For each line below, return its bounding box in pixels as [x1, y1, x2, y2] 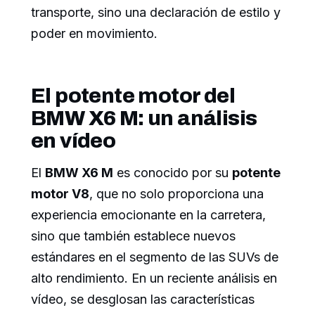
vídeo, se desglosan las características [31, 291, 255, 307]
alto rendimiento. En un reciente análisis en [31, 270, 277, 285]
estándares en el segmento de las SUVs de [31, 249, 278, 264]
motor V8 [31, 186, 89, 201]
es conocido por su [113, 165, 232, 180]
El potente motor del [31, 84, 235, 107]
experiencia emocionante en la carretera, [31, 207, 266, 222]
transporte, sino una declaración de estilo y [31, 4, 281, 20]
